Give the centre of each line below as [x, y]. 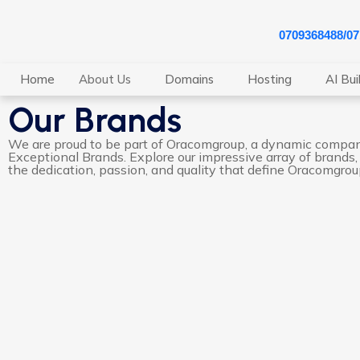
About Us [105, 80]
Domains [189, 80]
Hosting [270, 80]
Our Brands [95, 121]
